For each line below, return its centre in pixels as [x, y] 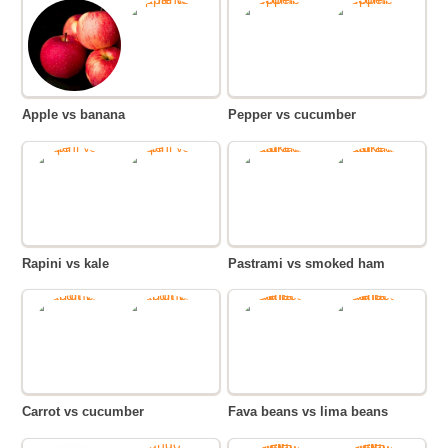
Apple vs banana [78, 115]
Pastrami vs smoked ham [311, 263]
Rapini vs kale [70, 263]
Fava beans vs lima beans [312, 412]
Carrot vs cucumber [88, 412]
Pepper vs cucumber [297, 115]
